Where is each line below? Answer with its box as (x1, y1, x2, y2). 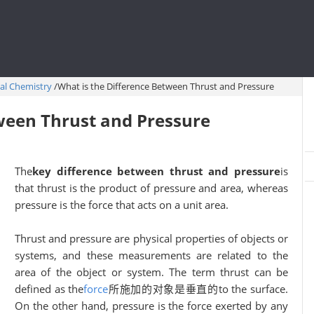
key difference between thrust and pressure (32, 164, 280, 178)
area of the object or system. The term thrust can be (15, 265, 288, 279)
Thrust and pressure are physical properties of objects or (15, 231, 288, 245)
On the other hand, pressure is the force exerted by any (15, 299, 288, 313)
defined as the (15, 282, 84, 296)
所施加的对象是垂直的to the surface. (108, 282, 289, 296)
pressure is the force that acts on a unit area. (15, 198, 228, 212)
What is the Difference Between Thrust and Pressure (57, 80, 274, 93)
